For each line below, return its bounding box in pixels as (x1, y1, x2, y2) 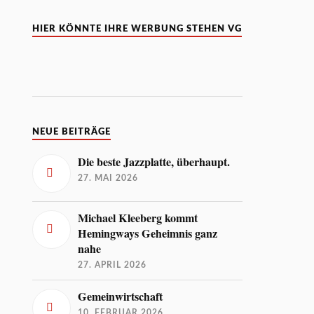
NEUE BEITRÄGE (32, 127, 111, 136)
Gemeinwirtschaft (78, 287, 163, 305)
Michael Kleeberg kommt (78, 209, 198, 226)
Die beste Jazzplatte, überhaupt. (78, 153, 231, 170)
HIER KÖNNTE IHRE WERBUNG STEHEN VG (32, 24, 243, 33)
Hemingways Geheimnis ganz (78, 224, 218, 242)
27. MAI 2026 (78, 173, 139, 182)
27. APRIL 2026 (78, 260, 147, 269)
